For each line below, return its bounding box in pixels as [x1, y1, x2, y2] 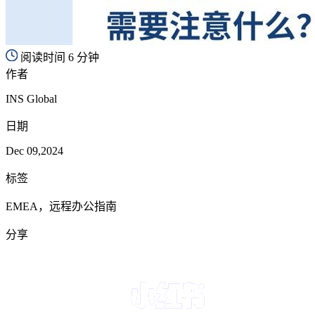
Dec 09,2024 [6, 144, 63, 157]
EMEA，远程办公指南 [6, 200, 117, 212]
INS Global [6, 92, 57, 105]
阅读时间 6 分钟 [20, 51, 99, 63]
